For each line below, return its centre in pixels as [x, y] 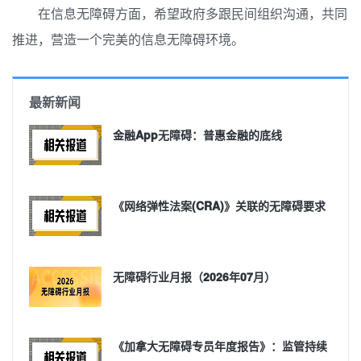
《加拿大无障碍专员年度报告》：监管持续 [220, 346]
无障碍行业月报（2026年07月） [194, 276]
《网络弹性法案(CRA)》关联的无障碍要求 [219, 205]
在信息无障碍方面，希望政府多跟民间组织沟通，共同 [193, 13]
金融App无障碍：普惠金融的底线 [197, 135]
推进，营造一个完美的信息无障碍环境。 [128, 39]
